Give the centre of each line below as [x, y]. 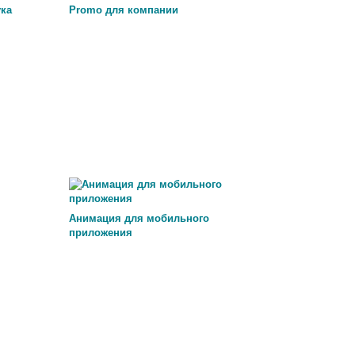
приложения [100, 233]
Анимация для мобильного [139, 218]
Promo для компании [123, 10]
